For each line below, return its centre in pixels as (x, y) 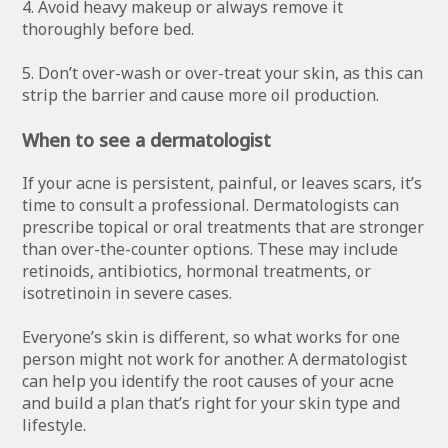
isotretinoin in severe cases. (127, 292)
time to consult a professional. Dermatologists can (211, 204)
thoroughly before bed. (108, 28)
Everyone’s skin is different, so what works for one (211, 336)
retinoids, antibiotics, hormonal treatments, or (197, 270)
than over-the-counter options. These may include (210, 248)
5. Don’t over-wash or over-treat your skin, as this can (223, 72)
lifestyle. (54, 424)
